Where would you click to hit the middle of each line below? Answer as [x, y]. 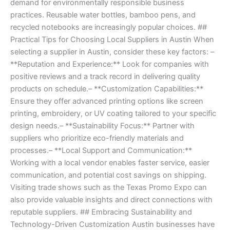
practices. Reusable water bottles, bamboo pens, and [103, 15]
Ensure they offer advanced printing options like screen [107, 101]
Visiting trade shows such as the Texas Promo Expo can [109, 188]
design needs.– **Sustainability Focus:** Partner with [102, 126]
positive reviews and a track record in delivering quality [105, 77]
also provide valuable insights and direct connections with [111, 200]
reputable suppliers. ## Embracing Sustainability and [101, 212]
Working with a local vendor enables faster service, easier [110, 163]
